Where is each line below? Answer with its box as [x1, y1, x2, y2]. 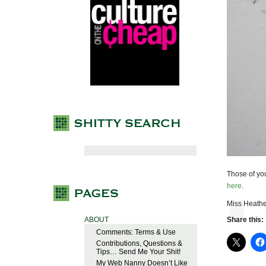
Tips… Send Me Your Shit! [96, 248, 180, 256]
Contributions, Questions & [96, 239, 182, 248]
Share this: [227, 216, 264, 224]
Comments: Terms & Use [96, 228, 176, 237]
